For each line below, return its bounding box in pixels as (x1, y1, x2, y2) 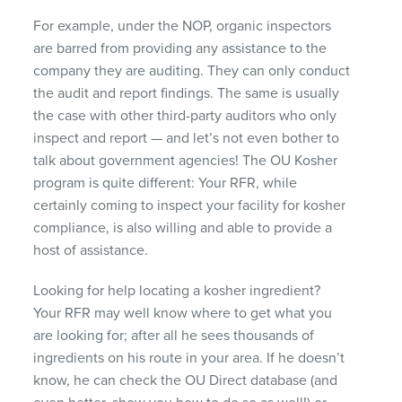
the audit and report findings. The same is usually (33, 83, 340, 102)
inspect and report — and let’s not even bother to (33, 128, 340, 147)
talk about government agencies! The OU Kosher (33, 151, 338, 170)
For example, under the (33, 16, 183, 35)
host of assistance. (33, 240, 149, 259)
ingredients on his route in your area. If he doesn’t (33, 348, 345, 367)
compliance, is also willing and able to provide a (33, 218, 333, 237)
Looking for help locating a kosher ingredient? (33, 281, 321, 300)
